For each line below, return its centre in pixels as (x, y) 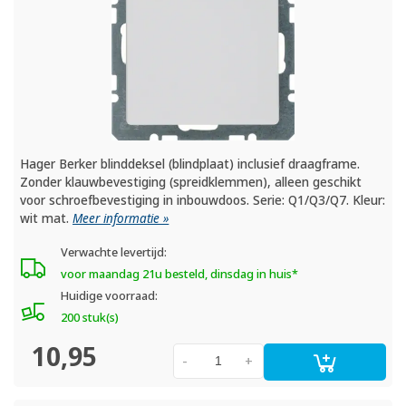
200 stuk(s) (89, 317)
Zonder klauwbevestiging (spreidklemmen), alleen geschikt (191, 182)
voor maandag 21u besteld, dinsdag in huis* (179, 274)
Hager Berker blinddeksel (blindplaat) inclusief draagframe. (190, 164)
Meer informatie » (121, 218)
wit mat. (47, 218)
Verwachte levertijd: (113, 252)
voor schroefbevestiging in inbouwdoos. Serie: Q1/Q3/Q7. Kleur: (203, 200)
